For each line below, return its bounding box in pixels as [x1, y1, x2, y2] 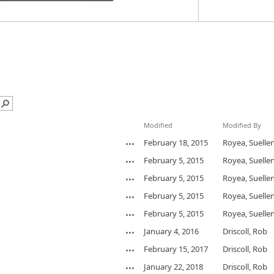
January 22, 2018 [144, 261, 203, 272]
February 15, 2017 [144, 243, 208, 254]
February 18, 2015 [144, 136, 208, 148]
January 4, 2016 [144, 225, 199, 237]
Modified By [223, 120, 261, 130]
